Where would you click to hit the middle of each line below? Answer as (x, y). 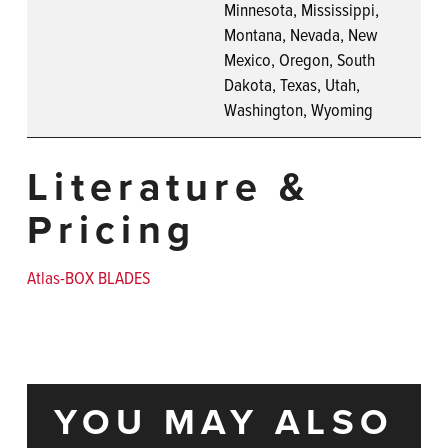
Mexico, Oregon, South (299, 59)
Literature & (169, 186)
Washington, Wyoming (298, 109)
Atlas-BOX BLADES (88, 277)
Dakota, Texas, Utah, (292, 84)
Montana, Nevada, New (300, 34)
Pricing (112, 229)
